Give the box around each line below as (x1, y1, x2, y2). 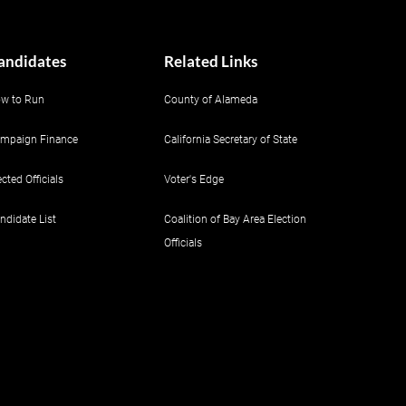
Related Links (164, 52, 257, 71)
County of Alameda (164, 93, 257, 106)
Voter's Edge (164, 173, 224, 186)
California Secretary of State (164, 133, 297, 146)
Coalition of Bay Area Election (164, 213, 306, 226)
